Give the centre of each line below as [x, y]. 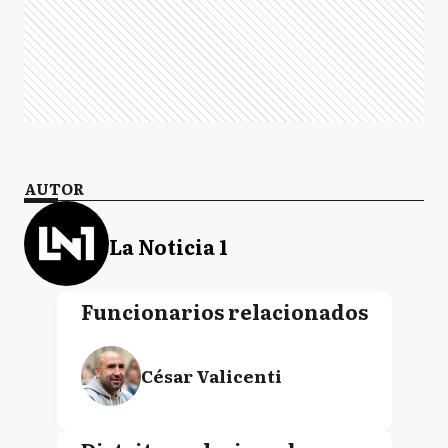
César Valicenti [211, 375]
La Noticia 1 [168, 245]
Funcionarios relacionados [224, 311]
